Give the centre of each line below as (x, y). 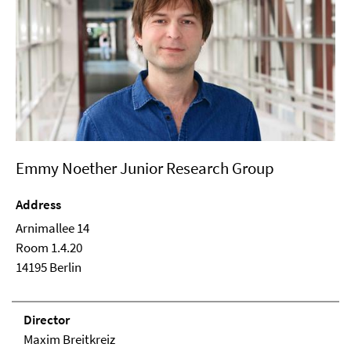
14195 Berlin (49, 267)
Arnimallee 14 (52, 228)
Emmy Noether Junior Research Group (145, 168)
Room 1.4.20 (49, 247)
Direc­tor (47, 319)
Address (38, 204)
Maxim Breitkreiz (69, 339)
